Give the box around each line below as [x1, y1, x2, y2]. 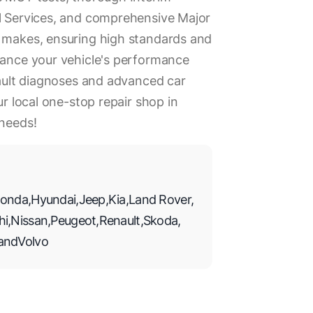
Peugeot [50, 213, 96, 228]
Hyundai [31, 192, 76, 207]
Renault [99, 213, 140, 228]
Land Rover [129, 192, 191, 207]
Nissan [10, 213, 48, 228]
